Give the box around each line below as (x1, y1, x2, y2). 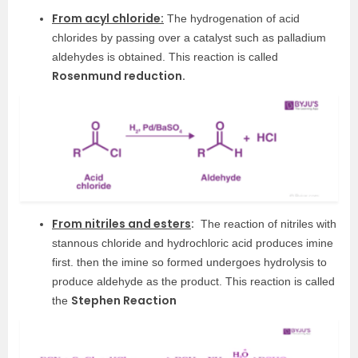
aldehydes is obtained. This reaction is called (52, 50, 278, 63)
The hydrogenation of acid (164, 11, 300, 25)
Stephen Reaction (71, 292, 177, 309)
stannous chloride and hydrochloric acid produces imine (52, 237, 333, 250)
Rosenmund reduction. (52, 67, 185, 84)
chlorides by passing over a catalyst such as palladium (52, 30, 326, 44)
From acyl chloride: (52, 10, 164, 26)
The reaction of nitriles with (194, 217, 336, 231)
